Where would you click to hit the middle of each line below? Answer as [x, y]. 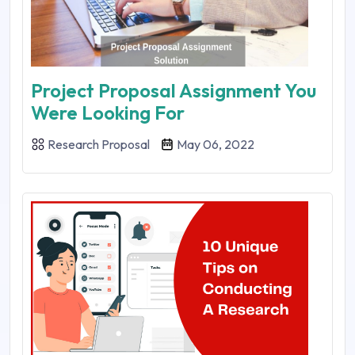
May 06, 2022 [214, 145]
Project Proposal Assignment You [174, 91]
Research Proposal [99, 145]
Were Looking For [108, 113]
